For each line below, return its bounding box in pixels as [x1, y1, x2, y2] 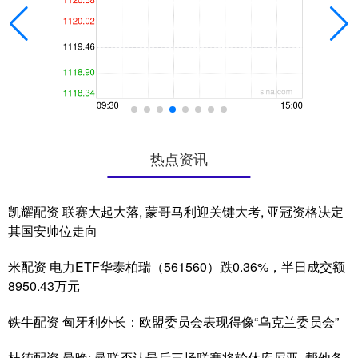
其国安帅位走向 [8, 221, 97, 240]
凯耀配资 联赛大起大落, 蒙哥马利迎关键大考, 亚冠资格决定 [8, 201, 344, 221]
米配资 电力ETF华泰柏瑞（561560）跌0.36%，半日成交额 [8, 257, 345, 276]
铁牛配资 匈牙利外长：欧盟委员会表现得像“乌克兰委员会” [8, 312, 339, 331]
